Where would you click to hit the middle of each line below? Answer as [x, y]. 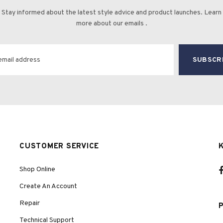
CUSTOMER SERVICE [59, 147]
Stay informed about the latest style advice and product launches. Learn [111, 13]
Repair [30, 203]
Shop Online [37, 169]
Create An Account [48, 186]
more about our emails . [111, 24]
